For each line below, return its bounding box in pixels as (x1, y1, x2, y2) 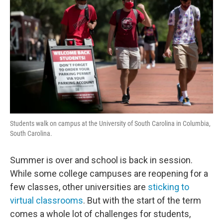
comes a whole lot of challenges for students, (10, 209, 191, 219)
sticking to (148, 182, 189, 192)
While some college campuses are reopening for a (10, 168, 208, 179)
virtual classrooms (10, 195, 83, 206)
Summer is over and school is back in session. (10, 155, 193, 165)
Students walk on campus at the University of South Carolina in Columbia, (10, 119, 211, 127)
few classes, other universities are (10, 182, 148, 192)
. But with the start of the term (83, 195, 201, 206)
